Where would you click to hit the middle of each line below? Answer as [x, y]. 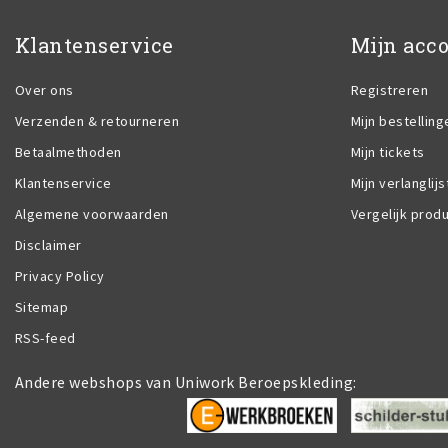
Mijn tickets [388, 151]
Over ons [44, 89]
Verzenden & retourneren [97, 120]
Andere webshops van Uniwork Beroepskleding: [186, 381]
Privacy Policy [60, 275]
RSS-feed [45, 337]
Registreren [390, 89]
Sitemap [42, 306]
